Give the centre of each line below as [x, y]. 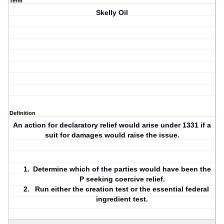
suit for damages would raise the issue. [112, 135]
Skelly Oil [112, 13]
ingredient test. [122, 199]
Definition [22, 113]
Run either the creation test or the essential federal [122, 189]
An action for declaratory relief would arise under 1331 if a [112, 125]
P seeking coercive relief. [122, 179]
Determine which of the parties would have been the [122, 169]
